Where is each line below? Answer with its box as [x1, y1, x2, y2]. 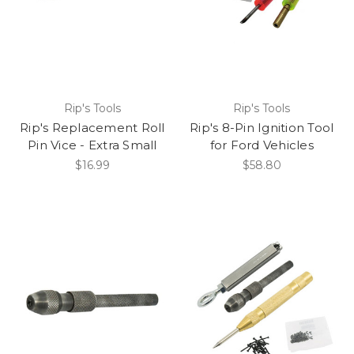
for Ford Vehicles [209, 137, 314, 153]
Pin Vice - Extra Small [28, 137, 157, 153]
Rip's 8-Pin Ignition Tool [190, 120, 334, 136]
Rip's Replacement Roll [20, 120, 165, 136]
